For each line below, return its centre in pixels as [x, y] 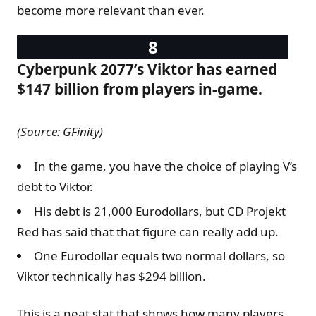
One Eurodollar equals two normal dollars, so [159, 256]
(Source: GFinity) [60, 132]
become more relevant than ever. [111, 11]
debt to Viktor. [55, 187]
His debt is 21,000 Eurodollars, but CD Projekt [160, 211]
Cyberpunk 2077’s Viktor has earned [147, 69]
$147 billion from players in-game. [140, 89]
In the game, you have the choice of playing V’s [165, 166]
